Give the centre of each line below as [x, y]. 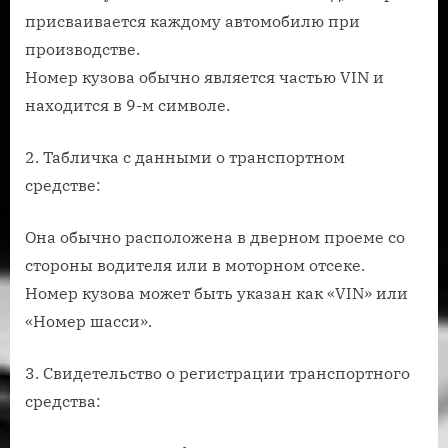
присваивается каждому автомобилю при [192, 21]
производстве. [82, 49]
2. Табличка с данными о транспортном [185, 157]
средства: [63, 401]
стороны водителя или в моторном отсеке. [195, 265]
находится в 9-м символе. [127, 105]
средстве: [63, 185]
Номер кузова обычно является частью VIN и [204, 77]
